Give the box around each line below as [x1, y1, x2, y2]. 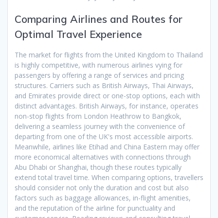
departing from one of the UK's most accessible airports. [15, 132, 193, 142]
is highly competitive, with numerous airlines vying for [15, 60, 182, 70]
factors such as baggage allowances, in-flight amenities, [15, 193, 191, 203]
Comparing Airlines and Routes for [15, 13, 182, 26]
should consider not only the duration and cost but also [15, 183, 189, 193]
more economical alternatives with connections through [15, 152, 191, 162]
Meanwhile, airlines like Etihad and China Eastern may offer [15, 142, 200, 152]
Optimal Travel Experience [15, 28, 142, 41]
